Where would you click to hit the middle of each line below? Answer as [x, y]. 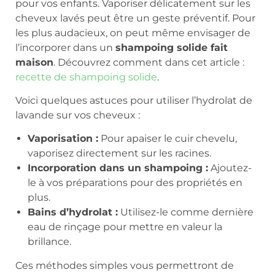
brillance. [49, 242]
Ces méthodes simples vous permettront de [125, 266]
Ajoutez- [230, 168]
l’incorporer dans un [65, 47]
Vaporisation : [63, 139]
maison [34, 62]
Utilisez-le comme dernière [186, 212]
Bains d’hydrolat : [73, 212]
